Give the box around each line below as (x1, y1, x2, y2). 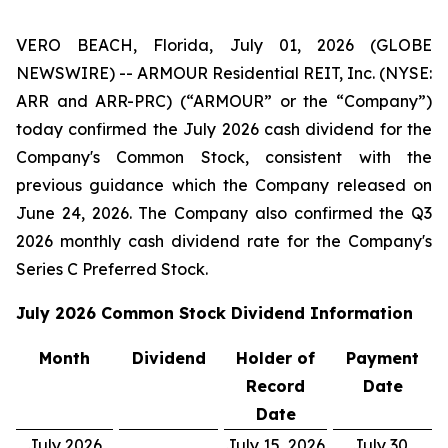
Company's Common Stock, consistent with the (16, 147, 432, 167)
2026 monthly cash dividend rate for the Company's (16, 231, 432, 251)
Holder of (236, 348, 315, 368)
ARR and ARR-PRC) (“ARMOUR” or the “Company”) (16, 91, 432, 111)
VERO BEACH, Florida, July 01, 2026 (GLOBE (16, 35, 432, 55)
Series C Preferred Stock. (16, 259, 208, 279)
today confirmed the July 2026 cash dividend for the (16, 119, 432, 139)
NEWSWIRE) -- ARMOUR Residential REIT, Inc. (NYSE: (16, 63, 432, 83)
